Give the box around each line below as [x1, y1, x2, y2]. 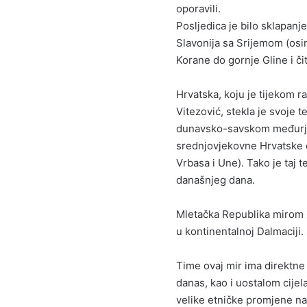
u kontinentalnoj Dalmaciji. [176, 225, 304, 238]
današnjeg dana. [176, 173, 255, 186]
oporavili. [176, 2, 221, 15]
